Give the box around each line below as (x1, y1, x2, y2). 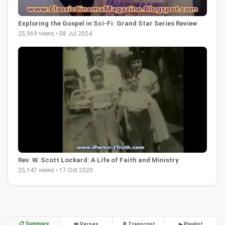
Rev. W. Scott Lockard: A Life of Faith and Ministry (18, 156, 179, 164)
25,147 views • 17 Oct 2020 (18, 167, 93, 174)
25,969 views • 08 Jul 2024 (18, 30, 92, 37)
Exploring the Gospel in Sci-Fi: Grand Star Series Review (18, 19, 197, 27)
